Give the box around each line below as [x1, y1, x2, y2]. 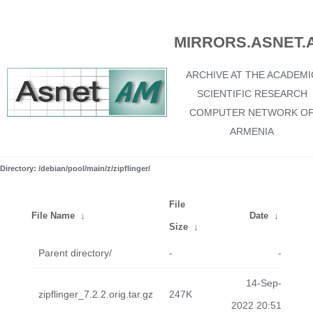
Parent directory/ [38, 247, 112, 259]
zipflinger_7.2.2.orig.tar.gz [38, 289, 153, 300]
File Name [31, 210, 75, 221]
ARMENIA [230, 126, 274, 137]
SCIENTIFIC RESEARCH [196, 88, 307, 99]
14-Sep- [246, 277, 282, 289]
